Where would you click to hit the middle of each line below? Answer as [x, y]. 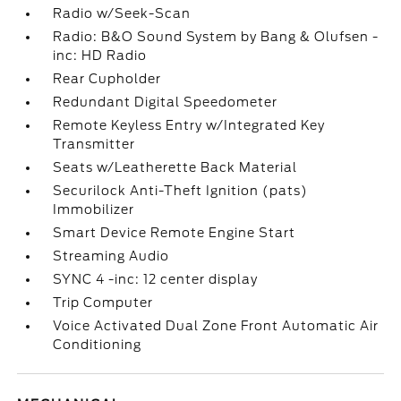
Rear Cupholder [107, 79]
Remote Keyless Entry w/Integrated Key [189, 125]
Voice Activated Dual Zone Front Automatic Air [216, 326]
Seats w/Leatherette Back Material [175, 167]
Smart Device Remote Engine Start [175, 233]
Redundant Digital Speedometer [166, 102]
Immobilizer [94, 209]
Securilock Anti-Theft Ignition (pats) [181, 191]
